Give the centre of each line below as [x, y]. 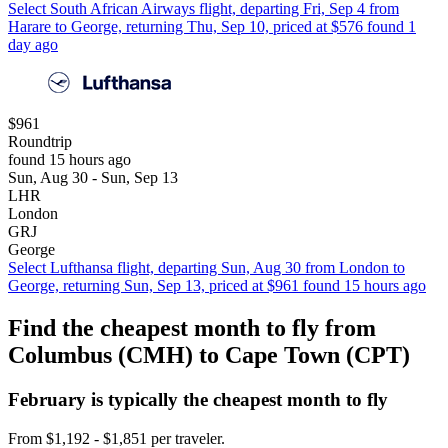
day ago [33, 45]
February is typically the [110, 399]
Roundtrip [40, 142]
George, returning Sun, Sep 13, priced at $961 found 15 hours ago [217, 286]
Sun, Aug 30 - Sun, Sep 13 [93, 178]
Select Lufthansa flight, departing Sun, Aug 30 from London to [206, 268]
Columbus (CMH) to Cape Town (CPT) [209, 355]
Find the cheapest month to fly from [192, 328]
